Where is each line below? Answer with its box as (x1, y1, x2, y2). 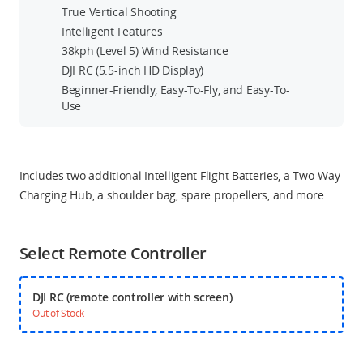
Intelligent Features (62, 23, 163, 39)
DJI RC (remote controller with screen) (32, 289, 233, 305)
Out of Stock (32, 306, 85, 320)
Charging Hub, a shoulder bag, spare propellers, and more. (19, 187, 327, 203)
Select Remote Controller (19, 242, 207, 264)
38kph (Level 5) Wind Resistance (62, 43, 228, 58)
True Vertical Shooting (62, 4, 177, 19)
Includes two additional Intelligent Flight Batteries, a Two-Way (19, 168, 340, 183)
